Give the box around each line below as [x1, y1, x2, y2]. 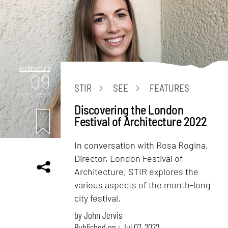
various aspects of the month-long [74, 179, 211, 190]
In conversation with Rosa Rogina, [74, 139, 209, 151]
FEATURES [150, 82, 190, 94]
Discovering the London [74, 102, 184, 117]
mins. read [16, 89, 50, 99]
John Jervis [84, 209, 123, 221]
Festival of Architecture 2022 [74, 113, 207, 129]
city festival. [74, 192, 121, 204]
